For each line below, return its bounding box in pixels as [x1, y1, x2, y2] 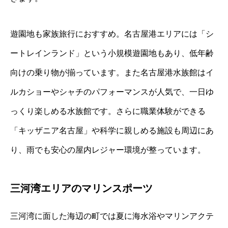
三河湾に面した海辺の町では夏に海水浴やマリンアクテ [10, 211, 214, 220]
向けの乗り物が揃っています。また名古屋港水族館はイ [10, 68, 214, 77]
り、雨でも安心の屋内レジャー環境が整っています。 [10, 145, 206, 154]
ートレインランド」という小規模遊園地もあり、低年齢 [10, 48, 214, 58]
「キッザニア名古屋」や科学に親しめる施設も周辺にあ [10, 126, 214, 135]
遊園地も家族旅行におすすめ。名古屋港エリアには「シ [10, 29, 214, 38]
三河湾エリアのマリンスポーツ [10, 182, 153, 194]
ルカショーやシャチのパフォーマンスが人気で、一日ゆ [10, 87, 214, 96]
